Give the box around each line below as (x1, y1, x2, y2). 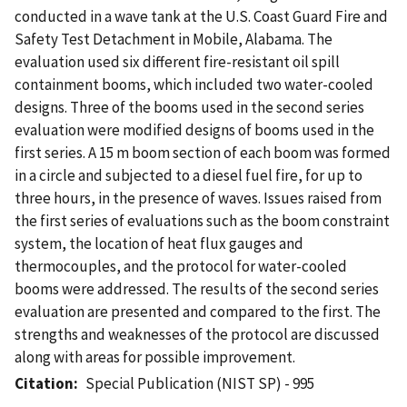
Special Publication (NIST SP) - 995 (85, 372, 315, 393)
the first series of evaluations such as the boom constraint (15, 210, 390, 231)
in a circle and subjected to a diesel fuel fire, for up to (15, 164, 362, 185)
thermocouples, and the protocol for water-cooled (15, 255, 347, 276)
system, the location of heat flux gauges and (15, 233, 303, 253)
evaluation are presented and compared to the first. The (15, 301, 381, 322)
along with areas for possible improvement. (15, 346, 295, 367)
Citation (15, 372, 74, 393)
